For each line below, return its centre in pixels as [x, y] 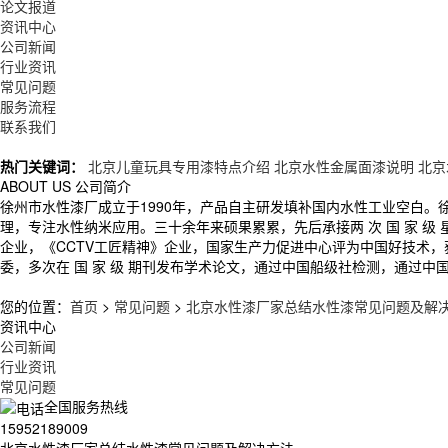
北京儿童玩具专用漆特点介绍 [179, 165]
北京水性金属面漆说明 [344, 165]
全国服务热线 [86, 405]
